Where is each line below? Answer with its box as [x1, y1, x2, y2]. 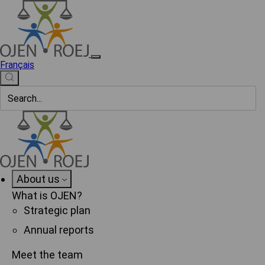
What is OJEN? [12, 189, 82, 202]
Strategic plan [24, 204, 91, 216]
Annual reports [24, 224, 94, 236]
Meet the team [12, 248, 83, 261]
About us [17, 173, 60, 185]
